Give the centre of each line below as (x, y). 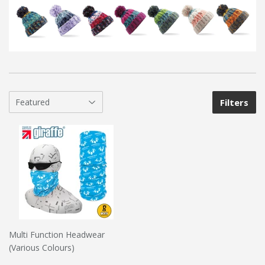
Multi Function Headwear (57, 234)
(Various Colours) (42, 247)
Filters (234, 102)
